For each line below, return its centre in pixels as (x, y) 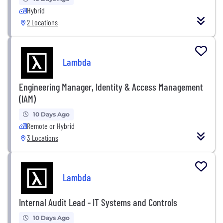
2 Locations (42, 22)
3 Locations (43, 137)
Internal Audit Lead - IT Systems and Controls (98, 202)
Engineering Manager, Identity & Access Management (111, 86)
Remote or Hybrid (51, 125)
